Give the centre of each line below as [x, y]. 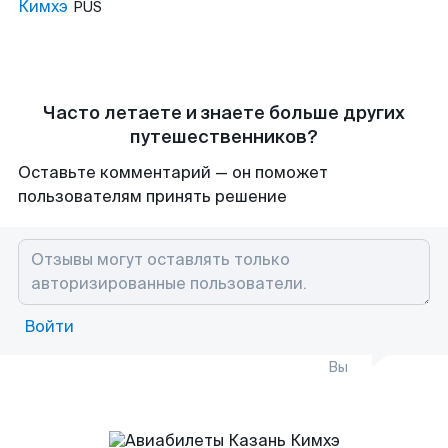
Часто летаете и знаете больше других [224, 113]
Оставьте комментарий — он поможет [173, 172]
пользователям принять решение [152, 196]
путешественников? [224, 137]
